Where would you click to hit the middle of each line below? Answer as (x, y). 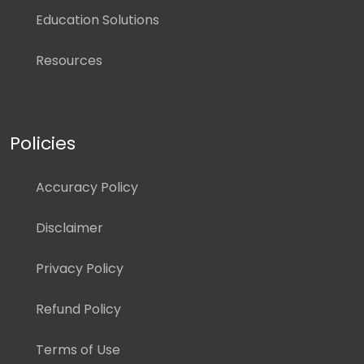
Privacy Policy (80, 269)
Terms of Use (78, 350)
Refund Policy (78, 310)
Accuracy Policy (87, 188)
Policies (43, 144)
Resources (69, 61)
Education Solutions (97, 20)
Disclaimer (69, 228)
